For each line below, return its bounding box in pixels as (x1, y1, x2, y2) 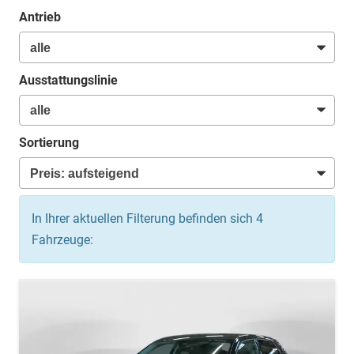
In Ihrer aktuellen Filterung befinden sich (32, 211, 256, 227)
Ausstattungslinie (19, 72, 118, 88)
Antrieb (19, 9, 61, 25)
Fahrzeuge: (32, 232, 93, 248)
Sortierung (19, 135, 79, 151)
